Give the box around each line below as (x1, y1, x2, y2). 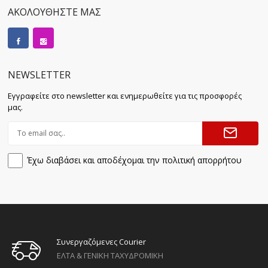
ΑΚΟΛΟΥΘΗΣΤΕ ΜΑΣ (8, 5, 101, 19)
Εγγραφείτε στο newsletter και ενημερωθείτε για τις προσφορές (8, 90, 242, 101)
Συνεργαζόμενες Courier (57, 236, 146, 248)
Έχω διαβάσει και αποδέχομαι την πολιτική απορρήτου (26, 154, 242, 166)
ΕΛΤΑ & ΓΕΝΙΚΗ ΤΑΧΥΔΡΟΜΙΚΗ (57, 250, 163, 261)
